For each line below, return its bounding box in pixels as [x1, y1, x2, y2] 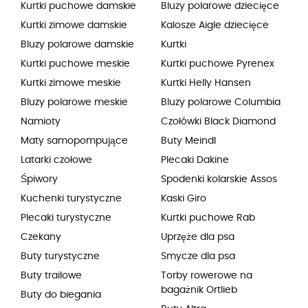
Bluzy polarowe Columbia [161, 97, 280, 107]
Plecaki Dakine [161, 155, 229, 165]
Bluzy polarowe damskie [21, 39, 134, 49]
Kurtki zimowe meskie [21, 78, 121, 88]
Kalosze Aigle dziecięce [161, 20, 269, 30]
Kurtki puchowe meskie [21, 58, 130, 69]
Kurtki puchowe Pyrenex [161, 58, 274, 69]
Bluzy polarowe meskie [21, 97, 128, 107]
